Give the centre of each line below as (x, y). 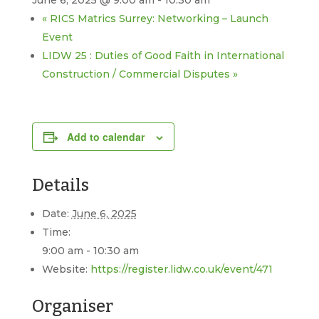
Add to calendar (105, 137)
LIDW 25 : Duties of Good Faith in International (163, 56)
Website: (64, 269)
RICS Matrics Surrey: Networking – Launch (157, 19)
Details (60, 185)
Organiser (72, 306)
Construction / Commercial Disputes (137, 74)
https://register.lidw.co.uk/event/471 (181, 269)
